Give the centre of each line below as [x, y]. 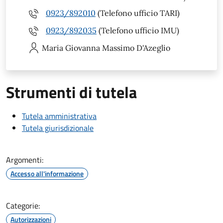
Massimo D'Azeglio [136, 48]
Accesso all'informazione [47, 173]
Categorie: [23, 205]
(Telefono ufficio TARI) [138, 13]
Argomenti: [25, 160]
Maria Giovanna [71, 48]
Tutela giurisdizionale [58, 128]
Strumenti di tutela [71, 92]
